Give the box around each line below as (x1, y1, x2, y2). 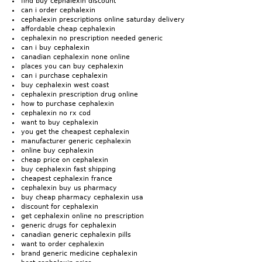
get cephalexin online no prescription (21, 212, 144, 220)
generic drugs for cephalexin (21, 221, 116, 229)
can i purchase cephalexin (21, 71, 108, 80)
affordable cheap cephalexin (21, 25, 115, 33)
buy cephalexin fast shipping (21, 165, 116, 173)
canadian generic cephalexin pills (21, 230, 131, 239)
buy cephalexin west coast (21, 81, 109, 89)
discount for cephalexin (21, 202, 98, 211)
